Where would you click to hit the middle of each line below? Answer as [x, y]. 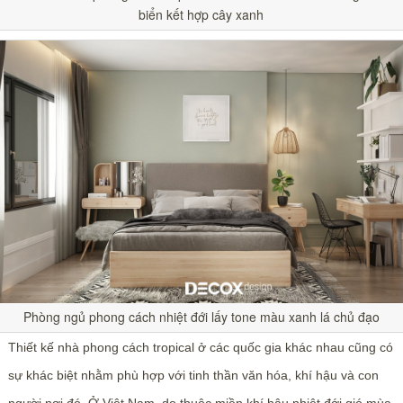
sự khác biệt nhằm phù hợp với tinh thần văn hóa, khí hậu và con [193, 375]
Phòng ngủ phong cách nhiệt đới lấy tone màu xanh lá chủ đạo [201, 316]
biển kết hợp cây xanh [201, 14]
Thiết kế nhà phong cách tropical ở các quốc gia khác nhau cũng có [200, 347]
